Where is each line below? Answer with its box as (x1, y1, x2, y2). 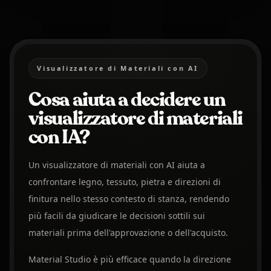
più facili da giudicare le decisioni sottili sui (28, 210, 205, 222)
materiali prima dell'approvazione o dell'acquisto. (28, 227, 228, 239)
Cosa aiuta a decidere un (28, 87, 226, 114)
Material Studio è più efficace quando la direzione (28, 253, 231, 266)
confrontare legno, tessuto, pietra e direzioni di (28, 176, 221, 188)
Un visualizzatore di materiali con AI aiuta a (28, 159, 205, 171)
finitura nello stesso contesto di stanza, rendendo (28, 193, 229, 205)
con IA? (28, 124, 90, 151)
